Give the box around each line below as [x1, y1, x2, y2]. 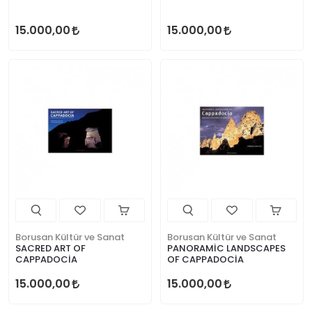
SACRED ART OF [15, 244, 86, 253]
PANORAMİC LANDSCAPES [167, 244, 286, 253]
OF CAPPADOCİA [167, 255, 244, 264]
